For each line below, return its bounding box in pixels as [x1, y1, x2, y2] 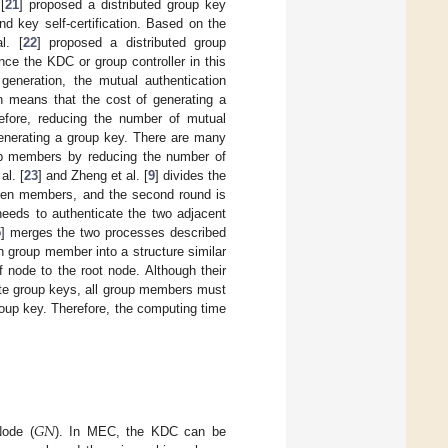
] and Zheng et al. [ [37, 168, 148, 184]
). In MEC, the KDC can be [54, 423, 227, 439]
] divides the [154, 168, 227, 184]
